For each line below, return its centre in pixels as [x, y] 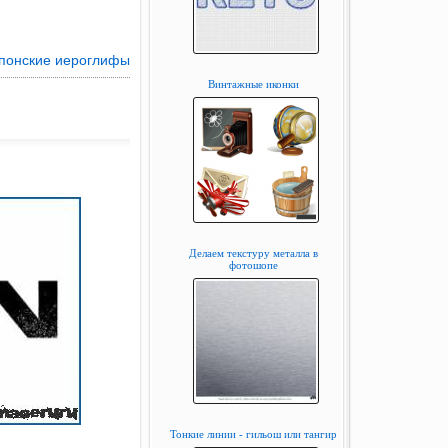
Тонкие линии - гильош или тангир [253, 434]
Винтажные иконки [253, 84]
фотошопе [253, 265]
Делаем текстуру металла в [253, 253]
